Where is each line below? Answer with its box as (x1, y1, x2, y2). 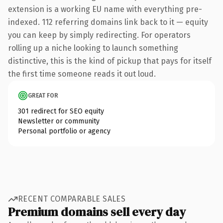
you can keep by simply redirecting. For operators (8, 30, 191, 40)
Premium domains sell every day (8, 203, 186, 220)
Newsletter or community (18, 116, 100, 125)
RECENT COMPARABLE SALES (18, 194, 126, 204)
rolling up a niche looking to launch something (8, 43, 178, 53)
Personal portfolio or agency (18, 126, 111, 135)
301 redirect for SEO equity (18, 107, 104, 115)
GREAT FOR (28, 92, 58, 99)
